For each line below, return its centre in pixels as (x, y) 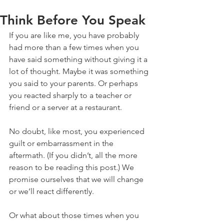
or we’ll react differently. (51, 191)
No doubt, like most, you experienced (78, 131)
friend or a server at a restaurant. (65, 107)
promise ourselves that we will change (77, 179)
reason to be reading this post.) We (72, 167)
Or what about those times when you (75, 215)
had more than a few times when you (75, 47)
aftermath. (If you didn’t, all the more (74, 155)
